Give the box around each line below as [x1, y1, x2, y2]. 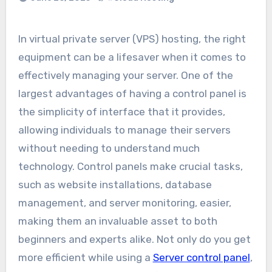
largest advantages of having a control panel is [18, 87, 246, 100]
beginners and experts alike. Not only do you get [18, 233, 251, 246]
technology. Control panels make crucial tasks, [18, 160, 243, 173]
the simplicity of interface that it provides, [18, 106, 225, 118]
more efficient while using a [18, 251, 153, 264]
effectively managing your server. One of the [18, 69, 233, 82]
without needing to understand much [18, 142, 200, 155]
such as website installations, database [18, 178, 212, 191]
